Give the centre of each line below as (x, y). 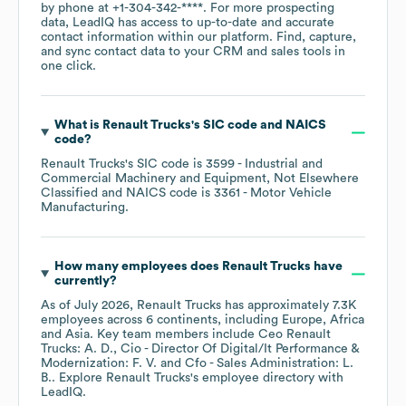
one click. (68, 67)
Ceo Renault (295, 335)
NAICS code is (170, 193)
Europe (302, 320)
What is (78, 126)
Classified (69, 193)
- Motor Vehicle (286, 193)
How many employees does (138, 267)
